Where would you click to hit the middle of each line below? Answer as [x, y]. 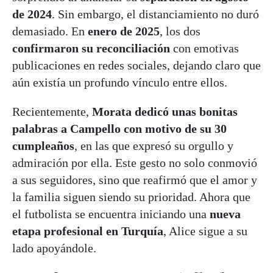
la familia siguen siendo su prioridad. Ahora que [131, 197]
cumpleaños [43, 146]
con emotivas [204, 48]
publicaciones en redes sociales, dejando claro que [136, 66]
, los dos [180, 31]
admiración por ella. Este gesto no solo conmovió [135, 163]
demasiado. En [48, 31]
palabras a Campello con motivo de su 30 [119, 129]
